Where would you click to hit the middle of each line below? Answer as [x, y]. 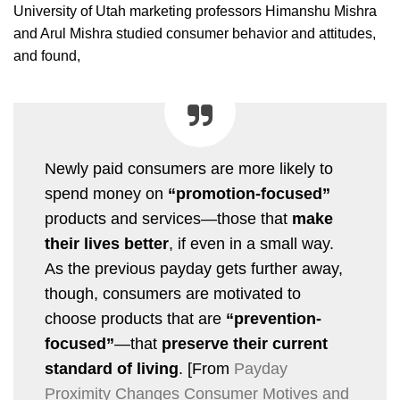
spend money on [106, 193]
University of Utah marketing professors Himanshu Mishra [195, 11]
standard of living [112, 368]
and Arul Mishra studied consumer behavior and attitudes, [195, 33]
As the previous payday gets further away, [194, 268]
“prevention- [274, 318]
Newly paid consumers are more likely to [189, 168]
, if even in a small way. [251, 243]
